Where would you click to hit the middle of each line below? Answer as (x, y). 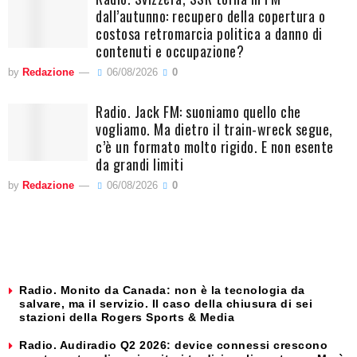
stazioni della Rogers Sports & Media (127, 318)
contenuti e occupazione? (170, 51)
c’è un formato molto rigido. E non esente (215, 147)
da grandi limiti (139, 165)
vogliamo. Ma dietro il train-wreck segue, (214, 129)
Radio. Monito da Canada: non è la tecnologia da (162, 290)
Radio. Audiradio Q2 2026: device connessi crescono (173, 345)
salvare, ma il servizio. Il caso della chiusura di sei (166, 304)
